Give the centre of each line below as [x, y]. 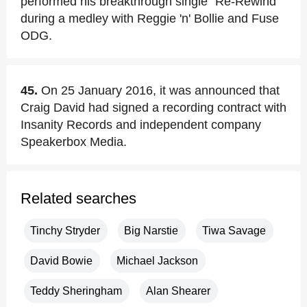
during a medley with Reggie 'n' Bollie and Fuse [150, 19]
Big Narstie [151, 231]
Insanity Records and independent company [141, 125]
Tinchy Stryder [65, 231]
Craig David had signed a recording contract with [153, 108]
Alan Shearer [178, 291]
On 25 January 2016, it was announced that [160, 90]
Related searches [78, 198]
